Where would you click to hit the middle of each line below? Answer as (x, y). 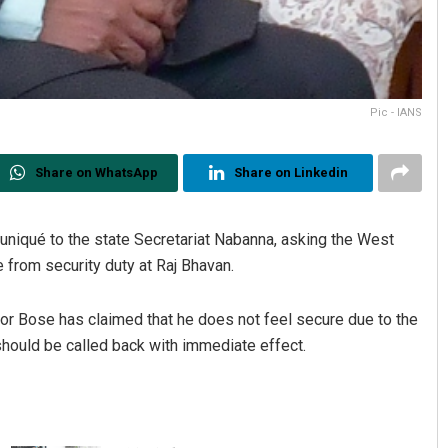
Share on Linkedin (290, 173)
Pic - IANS (396, 113)
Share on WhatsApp (96, 173)
